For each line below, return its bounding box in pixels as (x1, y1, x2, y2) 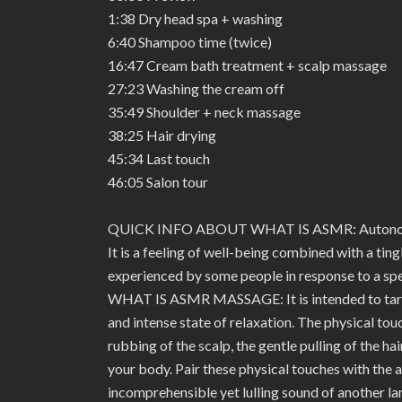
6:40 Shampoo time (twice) (108, 33, 272, 50)
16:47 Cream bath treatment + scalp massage (108, 57, 387, 74)
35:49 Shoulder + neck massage (108, 103, 301, 120)
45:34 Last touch (108, 150, 210, 167)
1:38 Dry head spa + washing (108, 10, 283, 27)
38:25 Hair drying (108, 127, 216, 144)
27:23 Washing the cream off (108, 80, 284, 97)
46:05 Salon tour (108, 173, 208, 190)
